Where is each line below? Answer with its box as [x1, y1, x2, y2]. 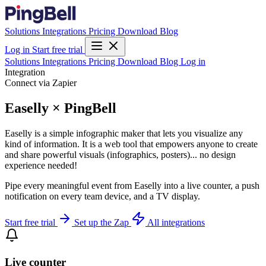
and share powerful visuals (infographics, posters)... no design [5, 149, 236, 160]
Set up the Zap [74, 217, 131, 227]
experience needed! [5, 160, 77, 170]
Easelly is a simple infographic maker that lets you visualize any [5, 128, 243, 138]
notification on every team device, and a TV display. [5, 191, 200, 201]
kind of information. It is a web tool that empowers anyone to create [5, 138, 258, 149]
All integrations [147, 217, 205, 227]
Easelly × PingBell [5, 100, 116, 116]
